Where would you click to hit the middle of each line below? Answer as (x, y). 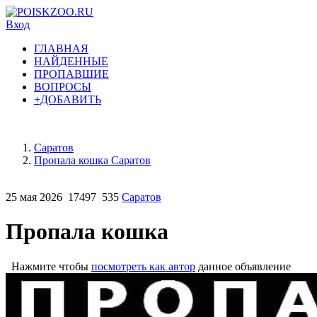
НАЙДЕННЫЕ (71, 61)
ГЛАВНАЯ (61, 48)
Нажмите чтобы (48, 266)
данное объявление (243, 266)
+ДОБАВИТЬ (68, 99)
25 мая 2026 (34, 197)
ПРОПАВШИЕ (71, 74)
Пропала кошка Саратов (92, 160)
